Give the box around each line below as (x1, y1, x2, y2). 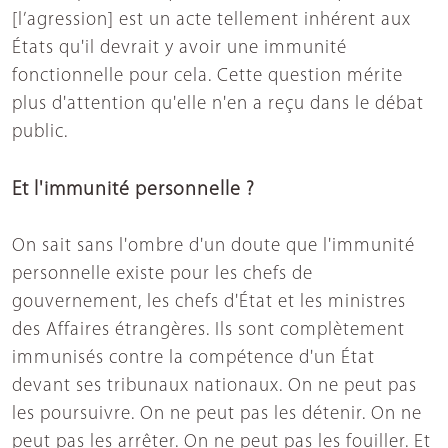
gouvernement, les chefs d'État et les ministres (12, 292, 406, 312)
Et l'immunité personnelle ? (12, 179, 255, 200)
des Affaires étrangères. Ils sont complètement (12, 320, 405, 340)
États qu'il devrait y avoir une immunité (12, 38, 347, 58)
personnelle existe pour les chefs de (12, 264, 313, 284)
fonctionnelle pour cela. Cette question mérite (12, 66, 403, 86)
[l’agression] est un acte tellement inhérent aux (12, 10, 411, 30)
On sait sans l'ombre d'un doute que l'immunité (12, 236, 415, 256)
